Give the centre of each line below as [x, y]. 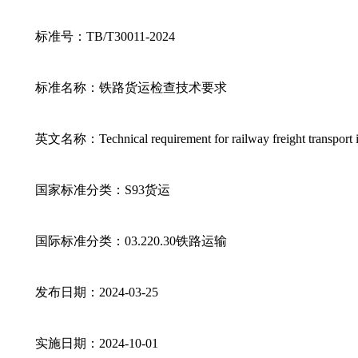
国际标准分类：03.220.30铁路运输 [131, 241]
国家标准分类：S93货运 [102, 190]
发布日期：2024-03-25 [96, 292]
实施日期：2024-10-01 [96, 343]
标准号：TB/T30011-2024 [105, 36]
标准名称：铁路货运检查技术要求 [131, 88]
